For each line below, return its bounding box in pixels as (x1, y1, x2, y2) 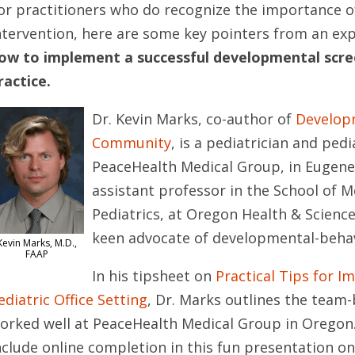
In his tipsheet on (92, 266, 216, 285)
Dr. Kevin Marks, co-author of (92, 109, 296, 128)
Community (92, 133, 172, 152)
